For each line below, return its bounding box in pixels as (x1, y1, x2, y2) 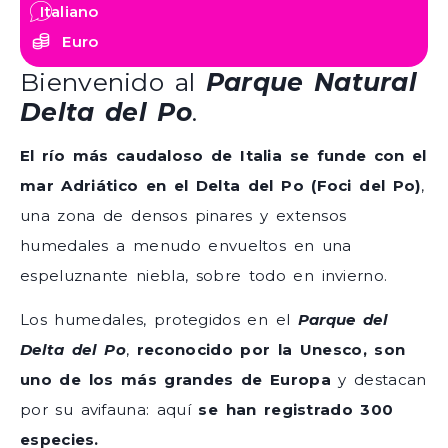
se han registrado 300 (198, 400, 394, 420)
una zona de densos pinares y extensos (20, 206, 347, 226)
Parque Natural (205, 66, 418, 97)
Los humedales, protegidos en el (20, 310, 298, 330)
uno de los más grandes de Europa (20, 370, 331, 390)
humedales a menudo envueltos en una (20, 236, 352, 256)
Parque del (297, 310, 388, 330)
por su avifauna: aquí (20, 400, 199, 420)
